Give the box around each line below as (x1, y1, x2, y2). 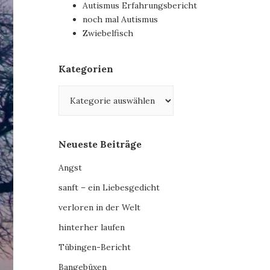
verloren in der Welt (58, 202, 141, 213)
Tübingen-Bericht (58, 242, 131, 253)
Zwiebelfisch (83, 28, 134, 39)
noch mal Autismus (83, 14, 159, 25)
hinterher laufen (58, 222, 125, 233)
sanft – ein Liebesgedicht (58, 182, 160, 193)
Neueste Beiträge (58, 138, 142, 151)
